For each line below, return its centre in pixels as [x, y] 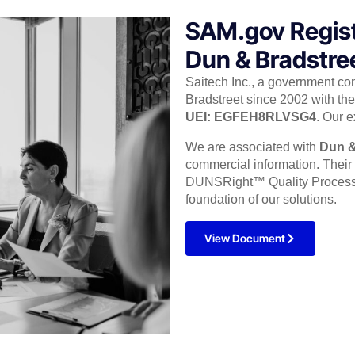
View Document [245, 238]
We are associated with [252, 147]
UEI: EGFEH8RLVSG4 [251, 116]
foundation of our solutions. [261, 199]
